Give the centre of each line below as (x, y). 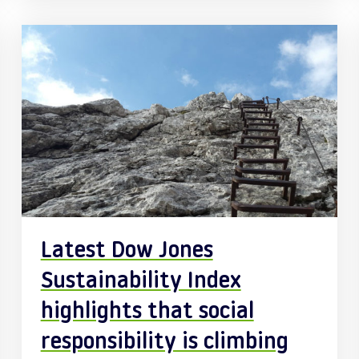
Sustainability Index (141, 282)
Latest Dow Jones (127, 252)
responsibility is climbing (164, 343)
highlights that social (147, 313)
